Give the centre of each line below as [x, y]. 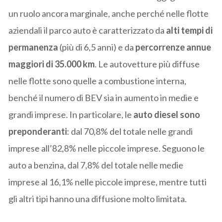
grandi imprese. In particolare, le [71, 115]
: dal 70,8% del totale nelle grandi [130, 132]
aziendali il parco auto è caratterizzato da [87, 30]
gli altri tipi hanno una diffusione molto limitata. [98, 199]
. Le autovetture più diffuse [147, 64]
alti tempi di [189, 30]
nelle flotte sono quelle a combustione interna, [98, 81]
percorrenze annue [173, 47]
